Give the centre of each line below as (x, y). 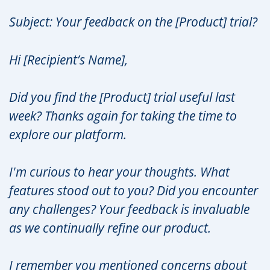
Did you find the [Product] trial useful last (122, 97)
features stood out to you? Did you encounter (133, 190)
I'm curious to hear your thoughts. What (119, 171)
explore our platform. (68, 134)
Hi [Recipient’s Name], (68, 59)
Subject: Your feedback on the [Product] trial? (133, 22)
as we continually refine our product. (110, 228)
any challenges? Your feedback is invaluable (129, 209)
